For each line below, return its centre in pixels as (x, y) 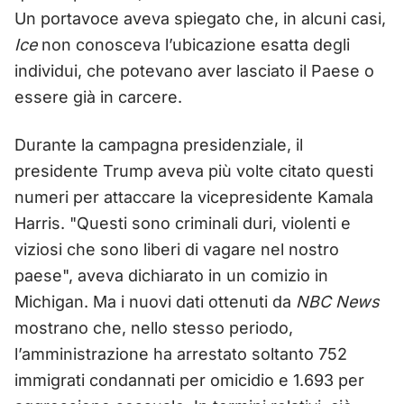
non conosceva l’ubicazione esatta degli (193, 44)
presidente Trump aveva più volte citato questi (194, 170)
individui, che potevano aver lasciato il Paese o (194, 70)
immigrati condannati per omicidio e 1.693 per (189, 380)
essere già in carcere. (98, 96)
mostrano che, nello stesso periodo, (154, 327)
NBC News (338, 301)
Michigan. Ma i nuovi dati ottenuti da (155, 301)
